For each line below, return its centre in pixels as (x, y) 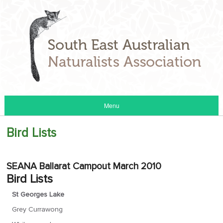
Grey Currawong (37, 209)
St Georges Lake (38, 194)
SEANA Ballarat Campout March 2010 (84, 166)
